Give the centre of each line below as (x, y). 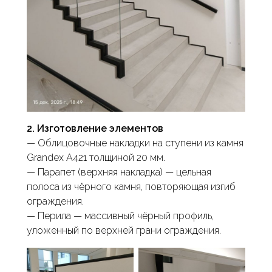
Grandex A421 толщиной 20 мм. (96, 158)
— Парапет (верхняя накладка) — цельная (119, 172)
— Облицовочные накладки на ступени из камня (135, 143)
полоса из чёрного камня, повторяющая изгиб (131, 187)
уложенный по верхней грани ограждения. (124, 231)
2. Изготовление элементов (95, 129)
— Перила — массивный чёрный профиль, (120, 216)
